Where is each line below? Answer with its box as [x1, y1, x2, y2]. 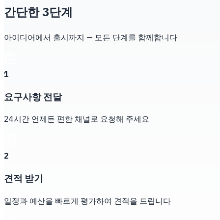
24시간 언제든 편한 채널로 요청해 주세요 [4, 113, 149, 127]
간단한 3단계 [4, 3, 73, 23]
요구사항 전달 [4, 89, 62, 105]
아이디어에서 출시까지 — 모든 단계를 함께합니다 [4, 31, 177, 45]
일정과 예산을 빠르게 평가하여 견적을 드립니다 [4, 194, 171, 208]
